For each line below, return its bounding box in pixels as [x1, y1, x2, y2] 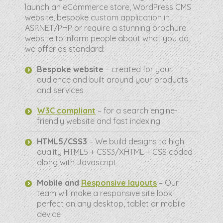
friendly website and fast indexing [37, 116, 160, 126]
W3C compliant [37, 106, 96, 115]
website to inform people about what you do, [25, 33, 190, 43]
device [37, 209, 61, 219]
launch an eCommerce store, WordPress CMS [25, 2, 191, 12]
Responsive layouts [81, 178, 157, 188]
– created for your [106, 64, 172, 74]
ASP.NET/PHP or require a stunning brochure [25, 23, 186, 33]
